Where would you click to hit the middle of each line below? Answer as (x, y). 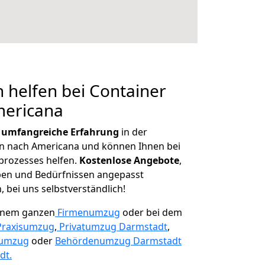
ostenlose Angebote (132, 160)
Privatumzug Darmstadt (113, 227)
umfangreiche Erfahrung (60, 132)
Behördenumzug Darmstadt (118, 241)
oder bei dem (151, 212)
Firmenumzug (89, 212)
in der (133, 132)
